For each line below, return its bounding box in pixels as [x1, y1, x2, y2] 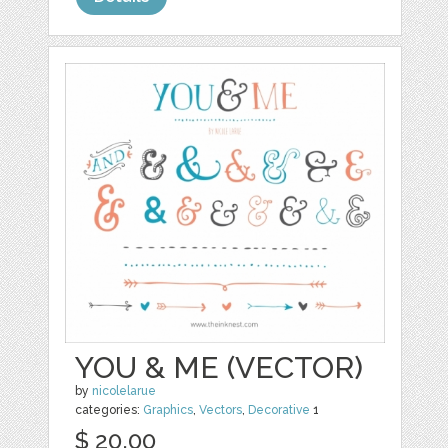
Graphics [143, 403, 194, 418]
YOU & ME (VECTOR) [75, 350, 364, 386]
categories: [75, 403, 144, 418]
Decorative [248, 403, 311, 418]
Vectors [199, 403, 243, 418]
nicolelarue [92, 384, 157, 399]
